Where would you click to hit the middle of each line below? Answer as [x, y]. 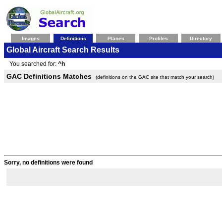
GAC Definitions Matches [49, 76]
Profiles [158, 38]
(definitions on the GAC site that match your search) [155, 77]
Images [30, 38]
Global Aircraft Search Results [63, 50]
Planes [116, 38]
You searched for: [32, 64]
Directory [201, 38]
